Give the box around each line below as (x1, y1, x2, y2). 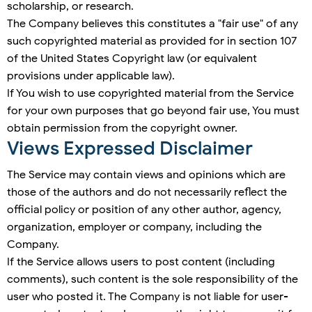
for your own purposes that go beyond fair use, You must (7, 104, 299, 118)
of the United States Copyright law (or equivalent (7, 52, 257, 66)
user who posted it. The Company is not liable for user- (7, 290, 288, 304)
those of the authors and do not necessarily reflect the (7, 185, 287, 200)
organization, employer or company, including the (7, 220, 262, 235)
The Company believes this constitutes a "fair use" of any (7, 17, 298, 31)
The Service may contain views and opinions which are (7, 168, 286, 182)
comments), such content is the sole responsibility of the (7, 272, 298, 287)
